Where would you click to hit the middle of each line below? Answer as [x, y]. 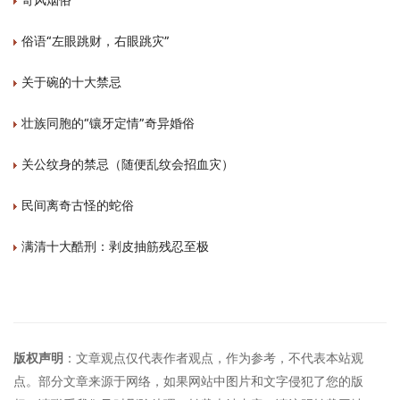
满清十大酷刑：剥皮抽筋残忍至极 [115, 246]
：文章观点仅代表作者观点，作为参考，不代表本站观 [213, 358]
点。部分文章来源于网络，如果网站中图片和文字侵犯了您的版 [188, 381]
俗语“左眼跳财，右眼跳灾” [96, 41]
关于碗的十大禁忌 [71, 82]
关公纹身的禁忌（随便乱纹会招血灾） [128, 164]
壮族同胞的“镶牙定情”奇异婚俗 [108, 123]
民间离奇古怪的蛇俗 [78, 205]
